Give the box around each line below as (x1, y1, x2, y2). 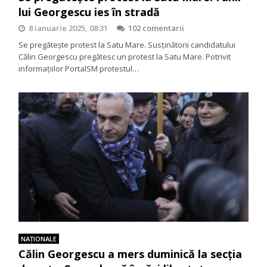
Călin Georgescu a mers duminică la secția (18, 247, 243, 261)
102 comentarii (128, 22, 185, 33)
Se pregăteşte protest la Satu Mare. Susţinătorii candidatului (18, 39, 236, 50)
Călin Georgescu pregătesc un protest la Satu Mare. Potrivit (18, 51, 231, 62)
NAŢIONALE (21, 234, 57, 243)
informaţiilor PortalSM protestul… (18, 63, 139, 74)
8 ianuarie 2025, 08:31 (29, 22, 108, 33)
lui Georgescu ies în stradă (18, 4, 160, 19)
